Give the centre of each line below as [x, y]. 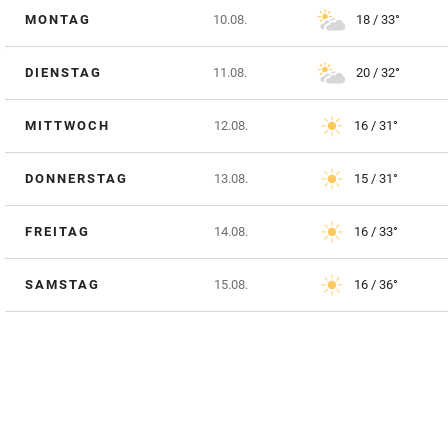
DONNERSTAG [76, 179]
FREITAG [57, 232]
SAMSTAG [62, 285]
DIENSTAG [63, 73]
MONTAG [58, 20]
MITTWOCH [67, 126]
